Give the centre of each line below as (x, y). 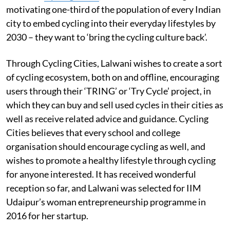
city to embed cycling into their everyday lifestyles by (111, 23)
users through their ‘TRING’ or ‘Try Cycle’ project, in (109, 91)
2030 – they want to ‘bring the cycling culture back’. (107, 37)
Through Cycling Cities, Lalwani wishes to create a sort (114, 63)
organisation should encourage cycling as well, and (106, 146)
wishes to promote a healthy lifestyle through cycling (111, 160)
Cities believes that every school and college (93, 132)
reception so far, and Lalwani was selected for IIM (104, 188)
